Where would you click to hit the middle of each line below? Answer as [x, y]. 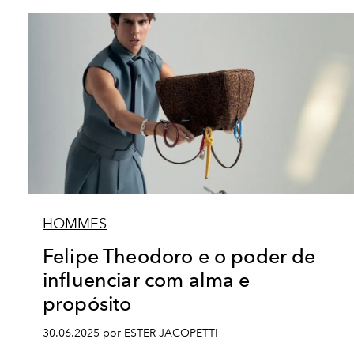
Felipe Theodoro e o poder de [179, 256]
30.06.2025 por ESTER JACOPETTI [130, 333]
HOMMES [75, 224]
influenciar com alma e [147, 280]
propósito [87, 303]
